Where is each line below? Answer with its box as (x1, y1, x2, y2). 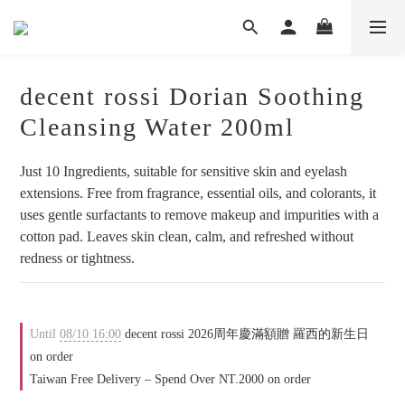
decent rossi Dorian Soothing (20, 82, 364, 110)
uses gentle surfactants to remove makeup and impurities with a (20, 207, 382, 222)
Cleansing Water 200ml (20, 113, 295, 141)
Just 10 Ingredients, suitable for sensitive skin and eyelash (20, 164, 351, 179)
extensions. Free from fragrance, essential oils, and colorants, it (20, 185, 380, 201)
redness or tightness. (20, 250, 135, 266)
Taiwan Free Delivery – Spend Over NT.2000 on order (30, 372, 311, 386)
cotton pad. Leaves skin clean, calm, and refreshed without (20, 229, 357, 244)
